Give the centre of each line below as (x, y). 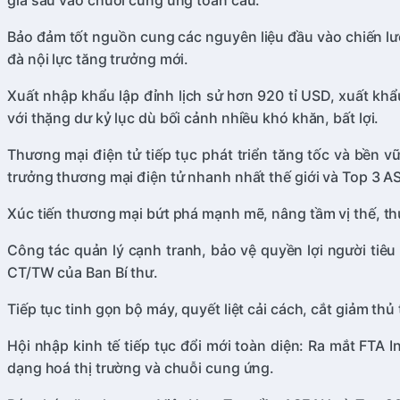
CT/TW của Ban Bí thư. (83, 273)
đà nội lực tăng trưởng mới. (98, 59)
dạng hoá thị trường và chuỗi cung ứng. (141, 368)
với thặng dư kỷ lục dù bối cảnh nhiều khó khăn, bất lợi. (193, 118)
